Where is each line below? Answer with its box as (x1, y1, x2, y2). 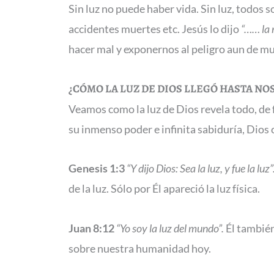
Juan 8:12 (68, 221, 114, 235)
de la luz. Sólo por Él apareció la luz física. (68, 182, 260, 195)
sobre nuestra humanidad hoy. (68, 241, 211, 255)
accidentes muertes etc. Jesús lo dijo (68, 22, 241, 35)
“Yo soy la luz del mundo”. (116, 221, 224, 235)
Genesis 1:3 (68, 161, 125, 175)
